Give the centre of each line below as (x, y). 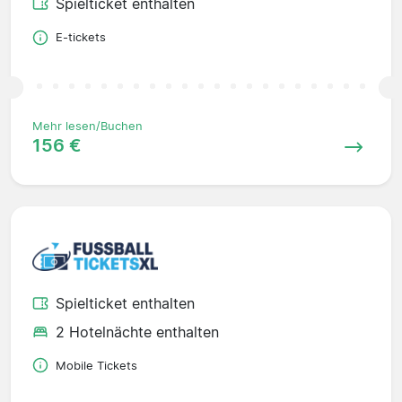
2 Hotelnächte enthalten (137, 332)
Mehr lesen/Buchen (87, 127)
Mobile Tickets (96, 365)
